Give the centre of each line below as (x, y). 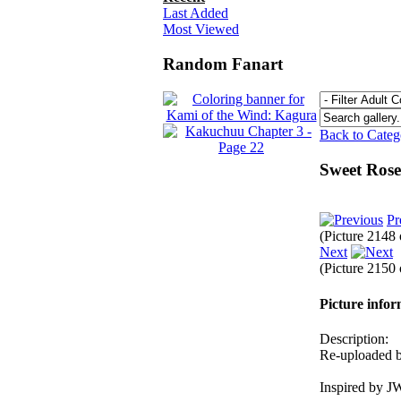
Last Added (196, 13)
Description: (354, 338)
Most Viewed (201, 30)
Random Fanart (223, 64)
